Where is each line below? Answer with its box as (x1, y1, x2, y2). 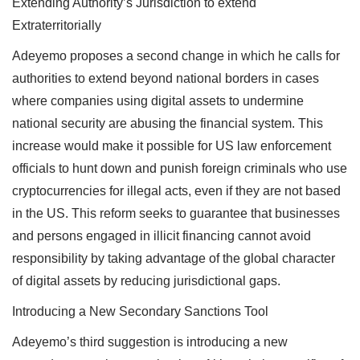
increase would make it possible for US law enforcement (12, 138, 331, 153)
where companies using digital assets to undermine (12, 93, 304, 108)
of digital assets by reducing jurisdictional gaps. (12, 273, 280, 288)
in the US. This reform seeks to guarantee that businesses (12, 206, 340, 220)
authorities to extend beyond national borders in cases (12, 71, 319, 85)
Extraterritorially (12, 18, 101, 32)
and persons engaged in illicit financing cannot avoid (12, 228, 311, 243)
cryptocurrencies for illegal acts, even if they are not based (12, 183, 341, 198)
